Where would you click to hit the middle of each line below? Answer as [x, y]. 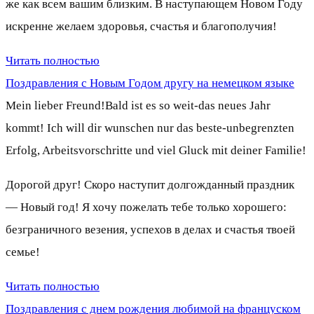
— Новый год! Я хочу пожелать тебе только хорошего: [146, 207]
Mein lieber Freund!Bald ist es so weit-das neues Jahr [138, 105]
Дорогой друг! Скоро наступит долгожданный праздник [150, 184]
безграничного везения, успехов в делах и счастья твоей [150, 229]
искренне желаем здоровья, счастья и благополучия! [141, 26]
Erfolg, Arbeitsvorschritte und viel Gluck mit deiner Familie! [156, 150]
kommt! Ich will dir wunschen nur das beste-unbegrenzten [150, 128]
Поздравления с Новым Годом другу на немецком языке [150, 83]
